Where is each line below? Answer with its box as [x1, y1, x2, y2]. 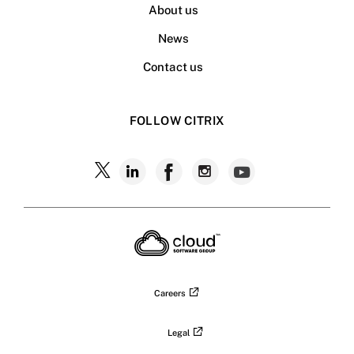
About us [148, 2, 198, 17]
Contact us [143, 59, 203, 73]
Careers [154, 288, 186, 298]
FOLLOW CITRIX [129, 113, 225, 127]
